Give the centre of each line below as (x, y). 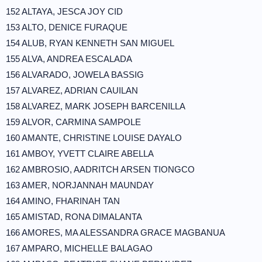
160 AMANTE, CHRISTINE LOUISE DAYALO (94, 138)
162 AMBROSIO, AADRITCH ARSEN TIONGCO (100, 169)
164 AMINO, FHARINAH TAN (63, 201)
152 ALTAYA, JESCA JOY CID (64, 11)
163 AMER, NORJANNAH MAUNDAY (80, 185)
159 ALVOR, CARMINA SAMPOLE (73, 122)
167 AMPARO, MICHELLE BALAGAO (79, 248)
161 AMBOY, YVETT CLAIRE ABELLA (80, 154)
